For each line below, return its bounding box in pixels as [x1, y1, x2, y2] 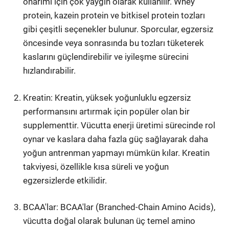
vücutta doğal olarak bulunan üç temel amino [23, 216, 196, 226]
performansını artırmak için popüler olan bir [23, 106, 190, 117]
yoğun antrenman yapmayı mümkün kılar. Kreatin [23, 147, 210, 158]
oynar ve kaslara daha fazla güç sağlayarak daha [23, 133, 209, 144]
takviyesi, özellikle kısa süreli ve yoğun [23, 161, 169, 172]
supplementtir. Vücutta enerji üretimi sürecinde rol [23, 120, 216, 130]
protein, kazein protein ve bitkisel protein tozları [23, 10, 205, 20]
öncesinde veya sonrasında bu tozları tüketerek [23, 38, 204, 48]
